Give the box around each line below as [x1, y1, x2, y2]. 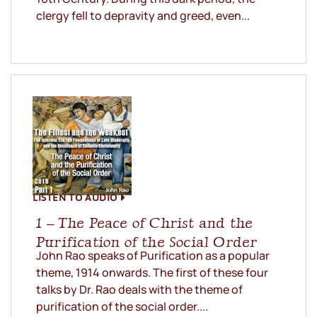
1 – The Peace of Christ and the [36, 214, 253, 232]
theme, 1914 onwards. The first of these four [36, 265, 268, 281]
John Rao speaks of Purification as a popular [36, 248, 270, 264]
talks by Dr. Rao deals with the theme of [36, 282, 243, 298]
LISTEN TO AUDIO [33, 188, 117, 207]
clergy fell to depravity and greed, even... [36, 8, 250, 24]
